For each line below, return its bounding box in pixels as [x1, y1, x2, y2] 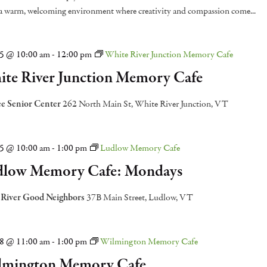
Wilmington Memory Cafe [100, 235, 198, 247]
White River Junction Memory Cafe [104, 48, 233, 60]
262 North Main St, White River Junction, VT [62, 98, 228, 110]
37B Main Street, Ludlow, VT [86, 191, 193, 203]
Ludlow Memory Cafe [100, 142, 180, 154]
